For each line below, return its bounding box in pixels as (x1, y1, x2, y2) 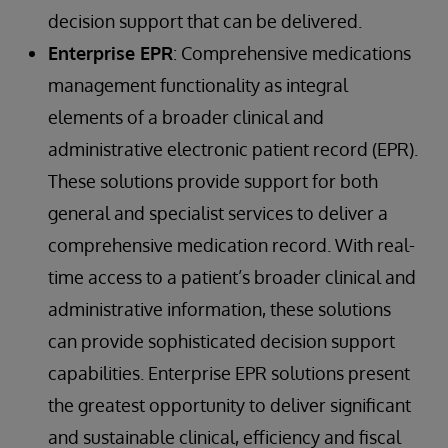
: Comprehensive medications (173, 42, 411, 64)
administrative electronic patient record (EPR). (48, 138, 418, 160)
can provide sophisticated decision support (48, 330, 395, 352)
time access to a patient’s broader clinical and (48, 266, 416, 288)
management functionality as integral (48, 74, 348, 96)
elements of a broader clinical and (48, 106, 324, 128)
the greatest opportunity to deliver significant (48, 394, 411, 416)
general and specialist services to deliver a (48, 202, 388, 224)
